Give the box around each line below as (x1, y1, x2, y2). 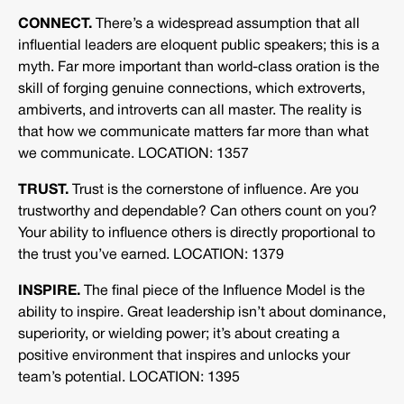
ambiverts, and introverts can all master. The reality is (18, 105, 362, 118)
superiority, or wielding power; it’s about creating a (18, 328, 340, 342)
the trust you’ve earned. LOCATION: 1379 (18, 249, 284, 262)
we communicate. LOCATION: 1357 (18, 148, 249, 161)
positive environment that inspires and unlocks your (18, 350, 350, 363)
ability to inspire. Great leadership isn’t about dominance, (18, 307, 386, 320)
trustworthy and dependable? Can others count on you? (18, 206, 377, 219)
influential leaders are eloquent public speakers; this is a (18, 40, 380, 53)
